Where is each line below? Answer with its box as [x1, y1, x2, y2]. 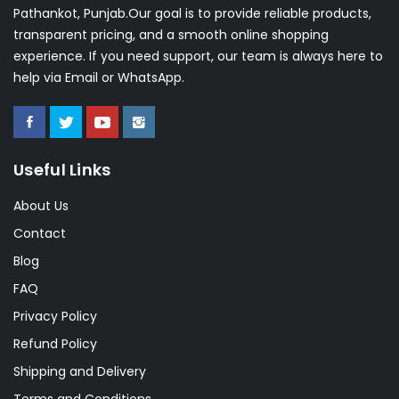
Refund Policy [13, 335, 97, 354]
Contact [13, 224, 66, 243]
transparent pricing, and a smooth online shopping [13, 26, 329, 45]
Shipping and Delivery [13, 362, 146, 381]
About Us [13, 197, 69, 216]
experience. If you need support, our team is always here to [13, 47, 383, 66]
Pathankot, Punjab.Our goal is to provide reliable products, [13, 4, 371, 23]
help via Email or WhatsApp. [13, 69, 184, 87]
